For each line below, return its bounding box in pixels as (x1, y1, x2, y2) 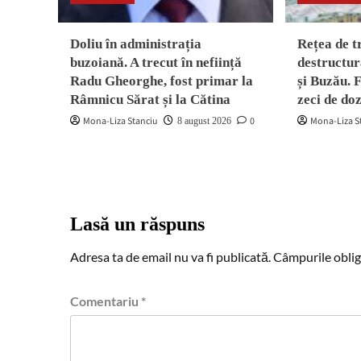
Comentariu (70, 293, 141, 309)
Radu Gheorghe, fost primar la (70, 73, 253, 89)
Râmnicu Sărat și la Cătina (70, 92, 230, 107)
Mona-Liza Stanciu (83, 114, 158, 128)
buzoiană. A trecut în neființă (70, 55, 242, 70)
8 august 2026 (177, 115, 231, 127)
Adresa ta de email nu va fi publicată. (70, 249, 271, 264)
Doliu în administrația (70, 36, 201, 52)
